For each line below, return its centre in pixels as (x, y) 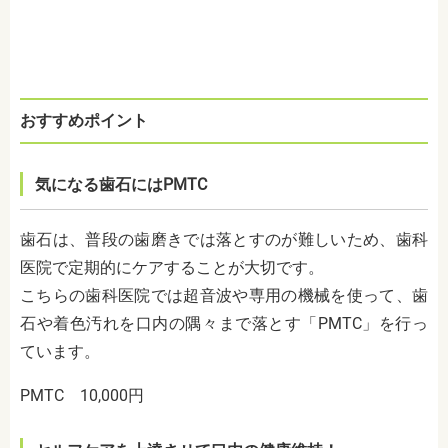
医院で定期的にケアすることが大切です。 (172, 267)
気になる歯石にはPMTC (121, 184)
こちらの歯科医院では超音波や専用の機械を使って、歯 (224, 295)
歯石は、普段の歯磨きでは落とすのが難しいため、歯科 (224, 239)
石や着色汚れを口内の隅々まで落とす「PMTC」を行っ (224, 323)
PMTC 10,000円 (82, 395)
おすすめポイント (84, 120)
